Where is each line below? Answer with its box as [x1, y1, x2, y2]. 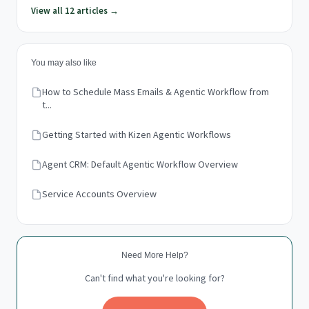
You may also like [31, 58, 97, 68]
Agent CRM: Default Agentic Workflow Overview [42, 158, 238, 170]
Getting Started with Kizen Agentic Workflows [42, 128, 231, 141]
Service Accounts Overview [42, 188, 157, 200]
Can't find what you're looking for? [84, 272, 225, 284]
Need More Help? [121, 250, 188, 260]
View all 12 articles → [31, 5, 119, 17]
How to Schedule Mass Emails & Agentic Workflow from [42, 86, 269, 98]
